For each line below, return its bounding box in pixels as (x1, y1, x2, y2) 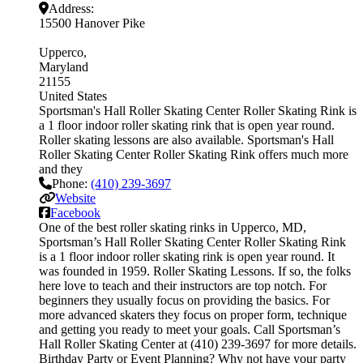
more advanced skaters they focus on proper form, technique (39, 307, 347, 322)
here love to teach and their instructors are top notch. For (39, 278, 327, 293)
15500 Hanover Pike (39, 15, 145, 30)
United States (39, 88, 107, 103)
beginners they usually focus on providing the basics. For (39, 293, 330, 307)
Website (55, 190, 96, 205)
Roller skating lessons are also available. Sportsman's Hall (39, 132, 334, 147)
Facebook (50, 205, 100, 220)
